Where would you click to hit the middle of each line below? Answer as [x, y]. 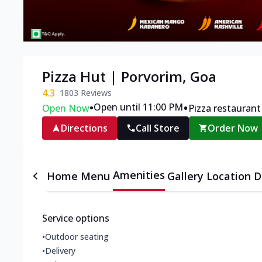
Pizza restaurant [225, 108]
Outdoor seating [77, 237]
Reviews [95, 93]
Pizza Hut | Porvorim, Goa [129, 77]
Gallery [186, 176]
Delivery [60, 251]
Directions [84, 128]
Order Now [233, 128]
